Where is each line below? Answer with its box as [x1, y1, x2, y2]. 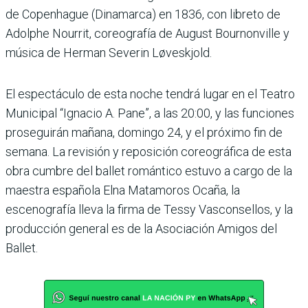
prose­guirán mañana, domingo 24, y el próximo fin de [5, 124, 283, 140]
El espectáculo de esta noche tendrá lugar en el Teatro [5, 86, 295, 101]
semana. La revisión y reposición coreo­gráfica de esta [5, 144, 291, 159]
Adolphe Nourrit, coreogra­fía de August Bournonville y [5, 25, 289, 41]
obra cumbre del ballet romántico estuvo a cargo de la [5, 163, 292, 178]
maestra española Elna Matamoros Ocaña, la [5, 182, 240, 197]
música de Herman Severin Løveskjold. [5, 45, 212, 60]
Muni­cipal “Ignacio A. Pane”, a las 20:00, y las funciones [5, 105, 294, 120]
